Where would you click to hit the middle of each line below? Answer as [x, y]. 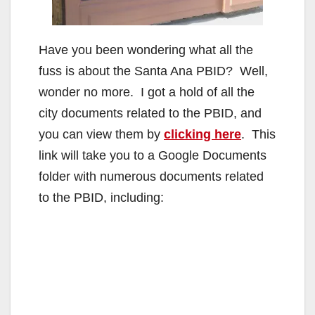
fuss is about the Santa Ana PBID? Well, [153, 71]
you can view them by [101, 134]
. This [258, 134]
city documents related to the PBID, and [150, 113]
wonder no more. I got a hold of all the [147, 92]
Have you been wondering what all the [146, 50]
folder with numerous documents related [151, 176]
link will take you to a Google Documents [153, 155]
